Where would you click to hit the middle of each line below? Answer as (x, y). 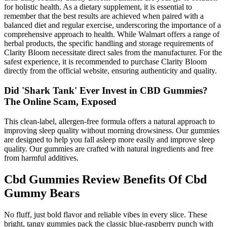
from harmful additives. (41, 158)
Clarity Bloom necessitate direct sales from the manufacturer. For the (113, 53)
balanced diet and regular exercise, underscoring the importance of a (112, 25)
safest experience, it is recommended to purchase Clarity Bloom (105, 62)
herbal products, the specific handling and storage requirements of (109, 44)
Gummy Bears (42, 193)
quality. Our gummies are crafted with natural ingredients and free (109, 148)
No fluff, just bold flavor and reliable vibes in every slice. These (106, 214)
